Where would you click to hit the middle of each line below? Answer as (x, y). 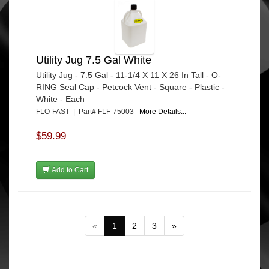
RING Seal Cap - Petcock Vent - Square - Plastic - (130, 87)
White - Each (60, 99)
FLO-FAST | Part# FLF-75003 (88, 112)
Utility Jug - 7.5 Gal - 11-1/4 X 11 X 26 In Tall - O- (128, 75)
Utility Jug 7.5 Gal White (94, 60)
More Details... (163, 112)
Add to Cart (69, 170)
